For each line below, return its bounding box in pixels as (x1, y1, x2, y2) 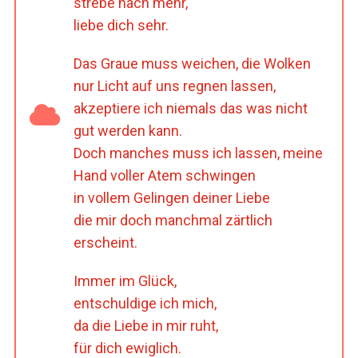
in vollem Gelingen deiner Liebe (73, 189, 270, 206)
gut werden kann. (73, 121, 182, 139)
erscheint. (73, 233, 137, 251)
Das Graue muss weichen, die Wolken (73, 54, 311, 72)
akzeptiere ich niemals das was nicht (73, 99, 308, 117)
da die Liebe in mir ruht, (73, 316, 218, 334)
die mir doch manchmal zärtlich (73, 211, 272, 229)
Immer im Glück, (73, 272, 177, 289)
